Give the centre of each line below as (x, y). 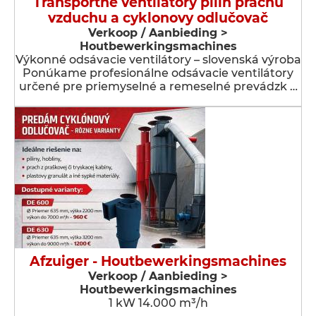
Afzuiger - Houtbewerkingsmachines (158, 261)
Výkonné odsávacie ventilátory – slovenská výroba (158, 60)
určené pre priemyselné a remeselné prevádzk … (158, 86)
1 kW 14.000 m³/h (158, 303)
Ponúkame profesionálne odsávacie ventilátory (158, 73)
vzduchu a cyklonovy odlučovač (158, 18)
